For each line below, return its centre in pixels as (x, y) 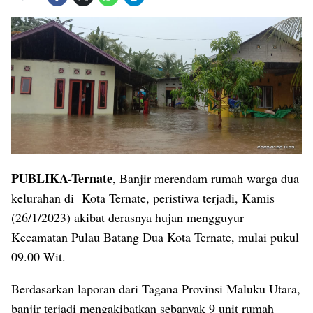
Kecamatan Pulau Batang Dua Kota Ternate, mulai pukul (155, 236)
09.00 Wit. (38, 256)
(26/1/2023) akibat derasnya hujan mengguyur (128, 217)
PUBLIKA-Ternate (62, 178)
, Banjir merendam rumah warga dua (206, 178)
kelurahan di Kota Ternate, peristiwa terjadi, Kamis (143, 197)
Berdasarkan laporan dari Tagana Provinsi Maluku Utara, (156, 288)
